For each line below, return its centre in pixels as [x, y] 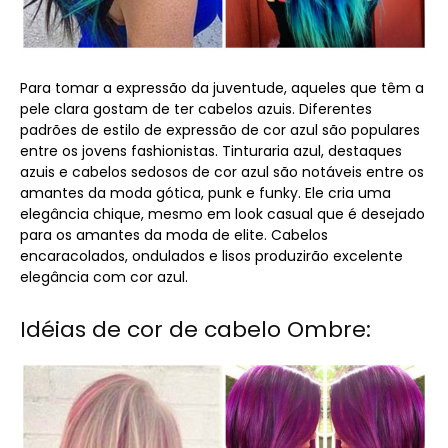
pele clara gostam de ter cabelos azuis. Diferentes [196, 108]
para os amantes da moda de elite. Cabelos [174, 234]
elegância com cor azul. [104, 276]
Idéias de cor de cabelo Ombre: [195, 329]
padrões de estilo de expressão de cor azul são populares [220, 129]
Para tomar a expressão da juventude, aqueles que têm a [222, 87]
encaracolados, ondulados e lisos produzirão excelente [211, 255]
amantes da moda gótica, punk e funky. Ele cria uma [205, 192]
